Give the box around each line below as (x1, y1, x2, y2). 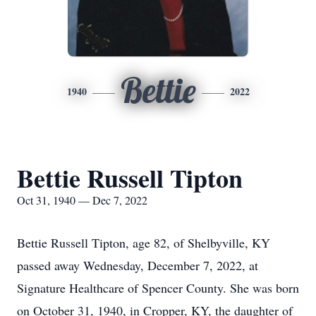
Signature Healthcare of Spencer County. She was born (17, 279, 299, 296)
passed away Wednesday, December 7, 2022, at (17, 257, 258, 274)
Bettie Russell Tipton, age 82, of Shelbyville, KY (17, 234, 270, 251)
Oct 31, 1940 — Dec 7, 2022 (17, 193, 147, 207)
